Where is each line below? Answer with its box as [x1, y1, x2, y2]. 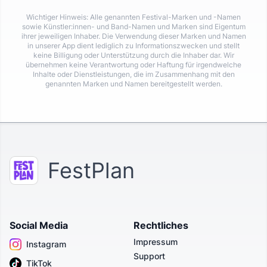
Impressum [133, 237, 178, 247]
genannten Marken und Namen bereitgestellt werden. [45, 79, 222, 89]
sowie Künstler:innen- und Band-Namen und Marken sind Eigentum [21, 22, 246, 32]
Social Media [10, 219, 68, 232]
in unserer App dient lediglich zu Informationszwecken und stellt [27, 41, 240, 51]
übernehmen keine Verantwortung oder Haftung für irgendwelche [26, 60, 241, 70]
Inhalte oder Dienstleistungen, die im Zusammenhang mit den [32, 70, 235, 79]
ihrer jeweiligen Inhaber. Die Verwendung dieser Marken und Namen [21, 32, 246, 41]
